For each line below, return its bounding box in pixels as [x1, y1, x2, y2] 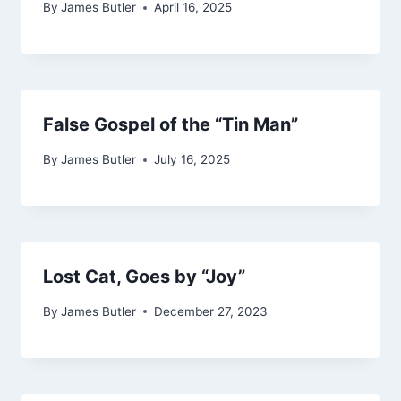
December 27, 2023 [154, 303, 269, 319]
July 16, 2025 [154, 152, 231, 166]
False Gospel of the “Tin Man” [43, 114, 298, 136]
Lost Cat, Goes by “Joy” [43, 266, 245, 287]
